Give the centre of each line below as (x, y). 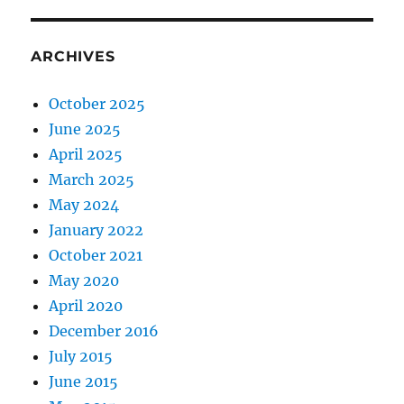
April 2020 (86, 306)
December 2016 (104, 331)
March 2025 (92, 180)
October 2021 (96, 256)
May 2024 (84, 205)
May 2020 (84, 281)
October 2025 (97, 104)
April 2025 (86, 155)
